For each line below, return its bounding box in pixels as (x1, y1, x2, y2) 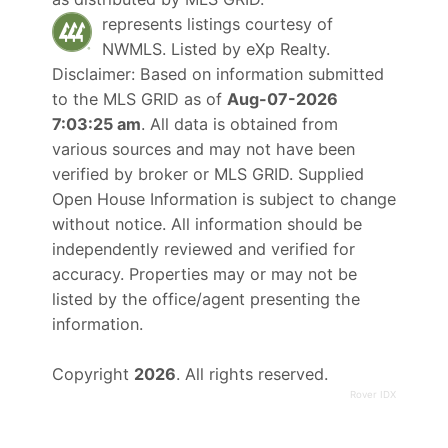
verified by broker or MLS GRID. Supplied (52, 163, 364, 184)
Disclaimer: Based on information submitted (52, 63, 384, 84)
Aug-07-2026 (227, 88, 338, 109)
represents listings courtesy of (102, 13, 333, 34)
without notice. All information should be (52, 213, 362, 234)
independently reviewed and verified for (52, 238, 355, 259)
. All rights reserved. (176, 363, 328, 384)
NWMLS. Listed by (102, 38, 246, 59)
